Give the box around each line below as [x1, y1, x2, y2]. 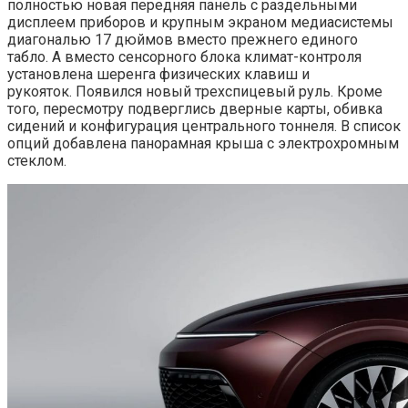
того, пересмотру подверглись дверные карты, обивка [7, 100, 382, 118]
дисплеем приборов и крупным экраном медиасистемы [7, 14, 393, 32]
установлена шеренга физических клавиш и [7, 66, 310, 84]
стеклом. [7, 152, 66, 170]
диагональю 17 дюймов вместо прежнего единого [7, 31, 358, 49]
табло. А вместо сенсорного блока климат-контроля [7, 48, 362, 66]
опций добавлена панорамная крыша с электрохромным [7, 135, 399, 153]
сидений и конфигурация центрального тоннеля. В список [7, 117, 401, 136]
